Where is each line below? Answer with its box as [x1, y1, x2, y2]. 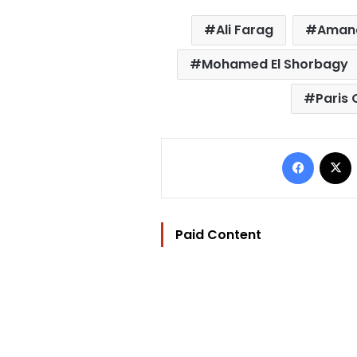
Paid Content [175, 225, 261, 244]
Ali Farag [216, 20, 274, 39]
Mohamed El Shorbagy [201, 54, 348, 73]
